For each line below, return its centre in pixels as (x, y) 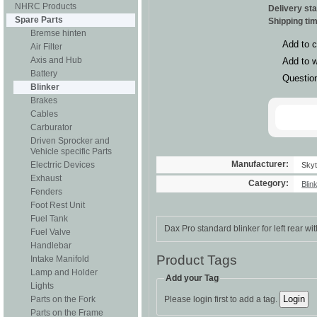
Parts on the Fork (63, 299)
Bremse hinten (58, 33)
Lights (42, 286)
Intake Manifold (60, 259)
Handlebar (51, 246)
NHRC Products (46, 6)
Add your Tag (192, 278)
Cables (44, 114)
